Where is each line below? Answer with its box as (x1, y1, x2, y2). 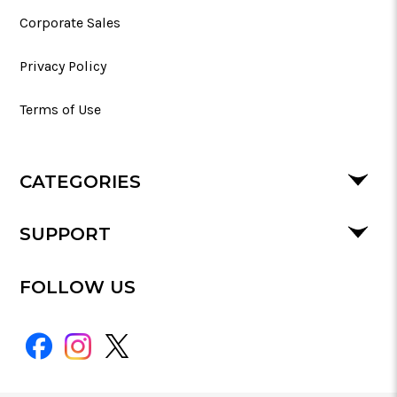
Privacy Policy (19, 57, 106, 74)
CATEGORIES (19, 170, 141, 192)
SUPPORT (19, 222, 111, 245)
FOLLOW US (19, 276, 136, 298)
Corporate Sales (19, 13, 121, 31)
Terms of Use (19, 100, 101, 118)
